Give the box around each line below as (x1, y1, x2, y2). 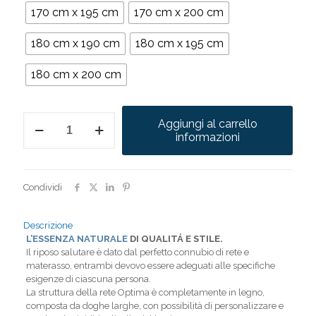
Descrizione (23, 219, 73, 231)
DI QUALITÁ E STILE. (127, 233, 223, 244)
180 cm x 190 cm (31, 36, 120, 50)
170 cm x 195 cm (31, 5, 119, 19)
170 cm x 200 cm (134, 5, 224, 19)
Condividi (23, 181, 62, 193)
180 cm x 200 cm (31, 67, 121, 81)
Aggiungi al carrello (157, 116, 257, 130)
